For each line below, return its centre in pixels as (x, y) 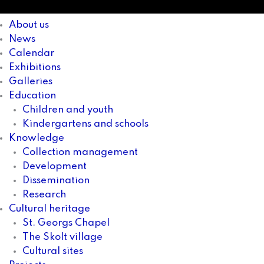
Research (44, 194)
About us (29, 25)
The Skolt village (62, 237)
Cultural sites (52, 251)
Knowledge (37, 138)
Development (54, 166)
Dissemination (56, 180)
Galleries (31, 81)
